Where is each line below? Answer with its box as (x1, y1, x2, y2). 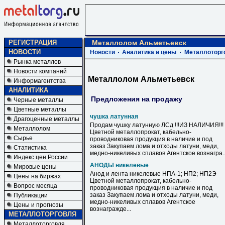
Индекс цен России (14, 154, 68, 161)
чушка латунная (90, 113, 138, 120)
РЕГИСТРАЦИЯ (9, 39, 57, 46)
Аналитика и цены (122, 49, 176, 56)
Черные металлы (14, 96, 63, 103)
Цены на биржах (14, 173, 61, 180)
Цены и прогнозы (14, 201, 63, 208)
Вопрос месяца (14, 182, 57, 189)
